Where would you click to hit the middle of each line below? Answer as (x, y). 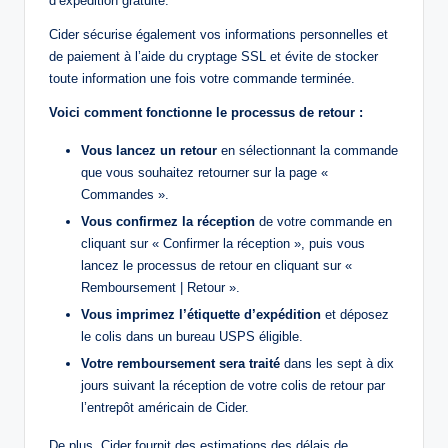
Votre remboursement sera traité (180, 364)
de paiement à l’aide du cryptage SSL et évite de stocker (213, 56)
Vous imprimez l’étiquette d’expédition (201, 314)
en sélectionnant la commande (307, 150)
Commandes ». (125, 194)
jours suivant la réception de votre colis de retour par (233, 386)
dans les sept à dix (337, 364)
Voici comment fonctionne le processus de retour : (206, 112)
